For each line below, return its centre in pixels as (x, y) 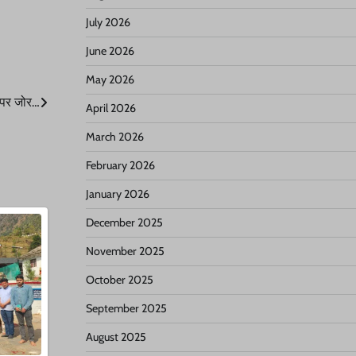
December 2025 (124, 222)
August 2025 (116, 337)
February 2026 (120, 165)
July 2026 (108, 22)
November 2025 (125, 251)
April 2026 (110, 108)
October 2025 (119, 280)
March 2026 (114, 137)
